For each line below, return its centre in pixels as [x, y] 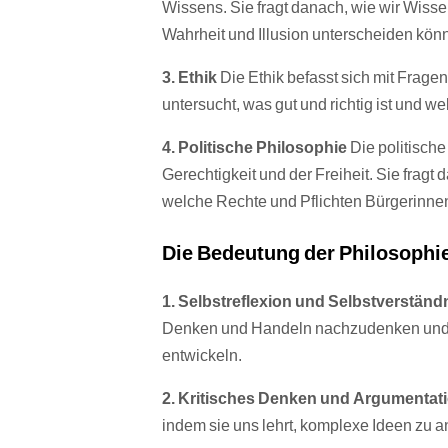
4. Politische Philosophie [254, 147]
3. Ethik [189, 77]
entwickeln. [202, 355]
